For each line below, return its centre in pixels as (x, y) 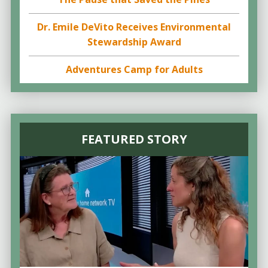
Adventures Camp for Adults (134, 70)
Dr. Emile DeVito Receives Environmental (134, 27)
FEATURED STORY (134, 139)
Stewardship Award (134, 42)
